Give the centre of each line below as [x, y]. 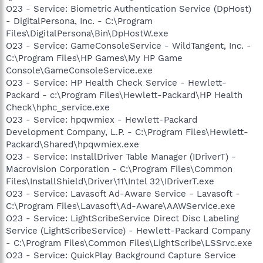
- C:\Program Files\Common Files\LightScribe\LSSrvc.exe [129, 243]
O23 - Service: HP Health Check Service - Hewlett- [116, 82]
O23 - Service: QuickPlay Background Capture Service [121, 255]
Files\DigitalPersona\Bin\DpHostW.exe [87, 33]
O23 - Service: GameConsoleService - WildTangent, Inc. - [129, 45]
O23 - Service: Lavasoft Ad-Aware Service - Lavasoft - [123, 193]
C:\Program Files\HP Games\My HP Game [94, 58]
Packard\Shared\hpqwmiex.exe [73, 144]
